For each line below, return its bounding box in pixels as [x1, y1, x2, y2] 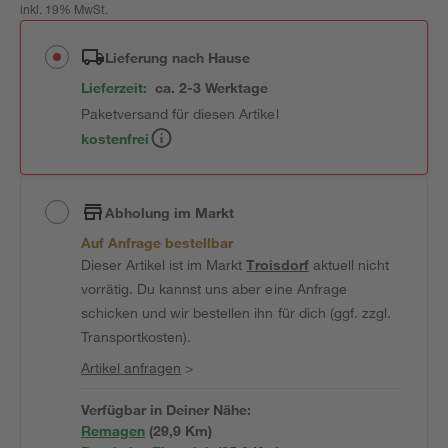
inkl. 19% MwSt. [20, 5, 109, 17]
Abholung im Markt [105, 203, 235, 221]
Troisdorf [246, 256, 309, 273]
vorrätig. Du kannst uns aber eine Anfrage [81, 280, 347, 297]
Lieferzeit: [81, 79, 148, 96]
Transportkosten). [81, 328, 192, 345]
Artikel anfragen [81, 359, 182, 376]
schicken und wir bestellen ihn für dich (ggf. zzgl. [81, 304, 391, 321]
